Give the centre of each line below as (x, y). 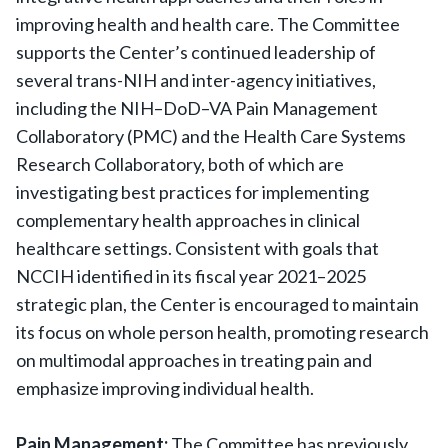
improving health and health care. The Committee (208, 24)
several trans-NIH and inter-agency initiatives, (196, 80)
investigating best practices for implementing (192, 192)
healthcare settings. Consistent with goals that (197, 248)
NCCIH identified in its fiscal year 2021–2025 (191, 276)
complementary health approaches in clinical (188, 220)
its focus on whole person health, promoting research (222, 332)
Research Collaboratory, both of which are (180, 164)
